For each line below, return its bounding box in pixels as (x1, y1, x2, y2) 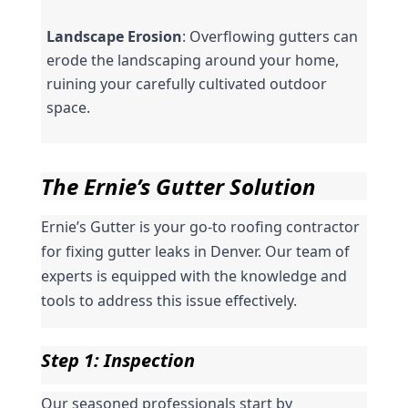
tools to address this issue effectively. (40, 290, 297, 311)
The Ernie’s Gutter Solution (40, 170, 316, 201)
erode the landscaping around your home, (46, 49, 339, 70)
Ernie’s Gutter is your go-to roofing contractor (40, 216, 360, 237)
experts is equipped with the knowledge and (40, 265, 347, 286)
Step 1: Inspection (40, 347, 195, 372)
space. (46, 97, 90, 117)
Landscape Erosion (46, 25, 182, 46)
